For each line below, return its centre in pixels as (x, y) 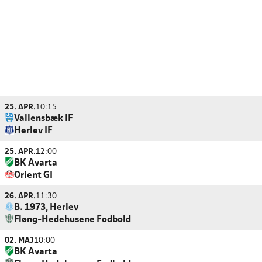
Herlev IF (33, 131)
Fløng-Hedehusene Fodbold (73, 220)
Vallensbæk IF (44, 119)
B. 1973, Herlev (46, 208)
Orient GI (33, 175)
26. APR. (20, 196)
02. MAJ (19, 241)
